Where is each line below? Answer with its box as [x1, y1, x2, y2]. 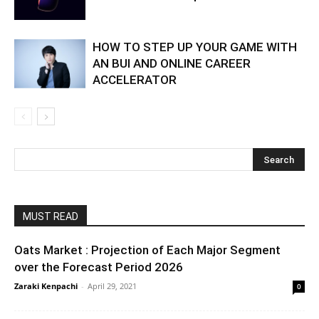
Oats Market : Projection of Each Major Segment [14, 242, 281, 257]
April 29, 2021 [88, 280, 137, 291]
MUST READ [23, 210, 78, 222]
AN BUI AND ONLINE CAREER [93, 56, 251, 70]
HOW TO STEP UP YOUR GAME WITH [93, 39, 297, 54]
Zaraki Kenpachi [14, 280, 78, 291]
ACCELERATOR [93, 72, 177, 87]
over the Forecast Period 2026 [14, 259, 183, 274]
